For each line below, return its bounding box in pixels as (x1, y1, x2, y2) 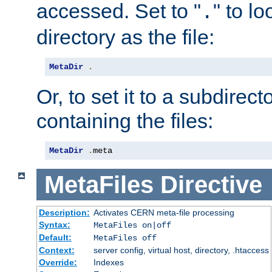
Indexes (93, 257, 124, 268)
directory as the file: (36, 25, 214, 49)
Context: (38, 245, 75, 256)
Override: (38, 257, 77, 268)
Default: (38, 233, 72, 243)
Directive (160, 171, 262, 198)
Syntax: (38, 220, 70, 230)
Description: (38, 208, 90, 218)
